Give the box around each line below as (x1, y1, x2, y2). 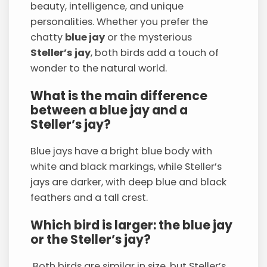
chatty (30, 30, 66, 45)
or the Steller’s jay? (30, 230, 151, 248)
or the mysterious (105, 30, 193, 45)
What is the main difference (30, 86, 208, 104)
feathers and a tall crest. (30, 191, 148, 205)
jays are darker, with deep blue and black (30, 175, 227, 190)
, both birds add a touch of (91, 46, 219, 60)
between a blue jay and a (30, 101, 188, 119)
